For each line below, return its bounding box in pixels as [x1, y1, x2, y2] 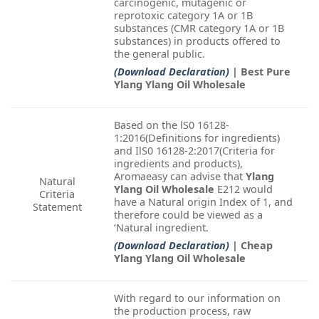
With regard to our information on [114, 291, 281, 305]
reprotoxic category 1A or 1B [114, 8, 253, 22]
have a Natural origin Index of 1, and [114, 194, 293, 209]
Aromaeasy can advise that [114, 169, 246, 183]
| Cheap [232, 238, 273, 252]
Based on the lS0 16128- [114, 117, 229, 132]
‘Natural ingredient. [114, 220, 209, 234]
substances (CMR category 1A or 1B [114, 21, 284, 35]
